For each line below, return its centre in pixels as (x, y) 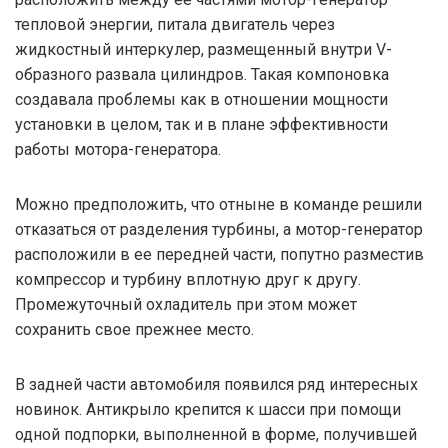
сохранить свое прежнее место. (134, 329)
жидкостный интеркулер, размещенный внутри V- (203, 49)
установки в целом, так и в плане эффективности (201, 124)
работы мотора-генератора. (118, 149)
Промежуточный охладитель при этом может (186, 304)
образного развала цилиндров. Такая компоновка (202, 74)
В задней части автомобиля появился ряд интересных (216, 384)
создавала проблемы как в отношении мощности (201, 99)
